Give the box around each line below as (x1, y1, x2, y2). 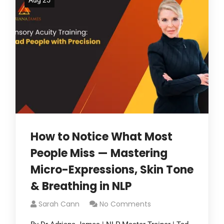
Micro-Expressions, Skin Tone (30, 162, 193, 177)
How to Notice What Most (30, 129, 172, 144)
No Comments (99, 199, 151, 209)
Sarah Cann (38, 199, 79, 209)
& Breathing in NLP (30, 178, 131, 194)
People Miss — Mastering (30, 145, 167, 161)
